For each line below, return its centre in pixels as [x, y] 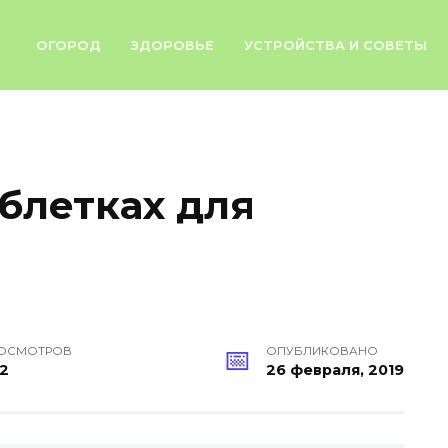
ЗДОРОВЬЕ [172, 45]
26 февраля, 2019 [335, 369]
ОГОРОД [68, 45]
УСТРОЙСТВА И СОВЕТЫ [335, 45]
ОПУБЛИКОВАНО [322, 350]
